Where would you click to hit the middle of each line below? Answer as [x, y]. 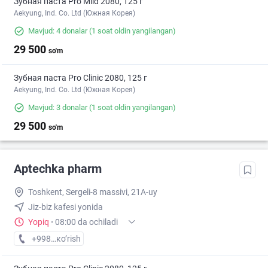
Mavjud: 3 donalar [58, 108]
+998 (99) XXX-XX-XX [72, 239]
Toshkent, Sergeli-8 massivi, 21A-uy [93, 192]
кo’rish [68, 239]
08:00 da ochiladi [86, 222]
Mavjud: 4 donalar [58, 31]
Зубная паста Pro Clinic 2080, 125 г [80, 78]
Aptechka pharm [58, 169]
